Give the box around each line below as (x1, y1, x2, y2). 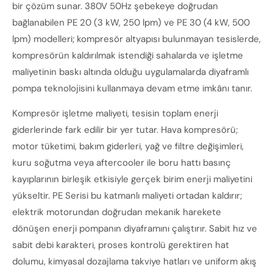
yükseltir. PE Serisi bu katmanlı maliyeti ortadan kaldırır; (12, 190, 242, 202)
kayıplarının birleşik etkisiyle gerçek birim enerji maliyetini (12, 173, 252, 185)
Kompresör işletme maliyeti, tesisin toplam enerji (12, 107, 218, 119)
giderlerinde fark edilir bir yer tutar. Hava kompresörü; (12, 124, 238, 136)
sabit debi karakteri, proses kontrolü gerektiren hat (12, 239, 229, 251)
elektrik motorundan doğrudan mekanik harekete (12, 206, 221, 218)
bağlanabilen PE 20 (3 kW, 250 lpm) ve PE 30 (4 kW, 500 (12, 16, 250, 29)
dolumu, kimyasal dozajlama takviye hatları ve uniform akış (12, 255, 257, 268)
